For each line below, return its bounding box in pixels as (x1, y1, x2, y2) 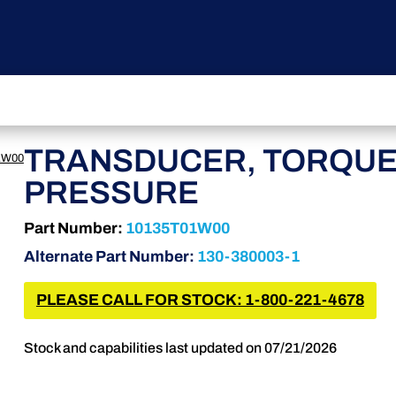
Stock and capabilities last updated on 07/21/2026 (23, 340, 337, 356)
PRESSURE (23, 175, 199, 211)
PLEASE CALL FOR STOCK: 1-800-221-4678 (35, 291, 364, 308)
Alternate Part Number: (23, 248, 197, 266)
